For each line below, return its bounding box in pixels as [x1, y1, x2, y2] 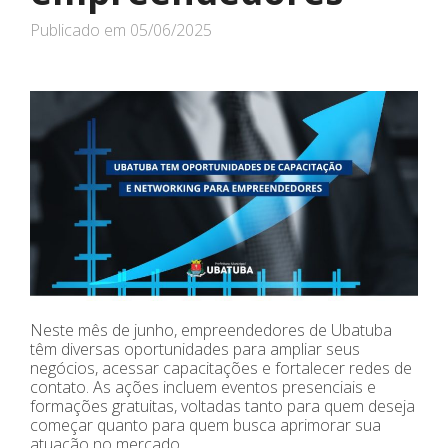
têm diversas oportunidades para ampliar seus [30, 337, 360, 360]
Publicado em [30, 19, 130, 41]
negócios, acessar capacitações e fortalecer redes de [30, 356, 412, 379]
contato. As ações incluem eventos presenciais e [30, 375, 376, 398]
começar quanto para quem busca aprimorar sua [30, 413, 381, 436]
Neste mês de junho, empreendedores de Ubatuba [30, 318, 392, 341]
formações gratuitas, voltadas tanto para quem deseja [30, 394, 415, 417]
